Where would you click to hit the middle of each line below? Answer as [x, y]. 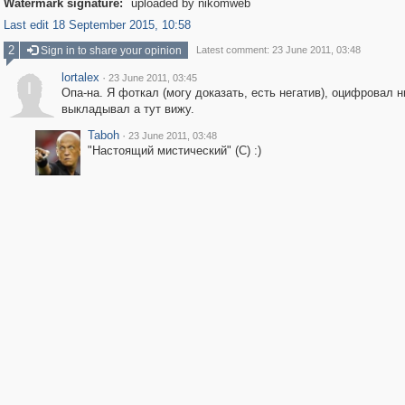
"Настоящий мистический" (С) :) [174, 151]
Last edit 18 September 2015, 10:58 [97, 25]
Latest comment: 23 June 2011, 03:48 [278, 50]
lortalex [80, 77]
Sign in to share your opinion [109, 51]
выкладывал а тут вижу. [127, 109]
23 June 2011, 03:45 [152, 78]
